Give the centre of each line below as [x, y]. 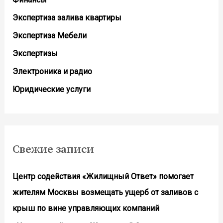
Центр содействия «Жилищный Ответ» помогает [103, 176]
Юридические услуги [51, 89]
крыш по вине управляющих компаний [86, 208]
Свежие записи [53, 149]
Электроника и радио [52, 71]
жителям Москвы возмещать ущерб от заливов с [105, 192]
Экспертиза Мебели [49, 35]
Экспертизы [35, 53]
